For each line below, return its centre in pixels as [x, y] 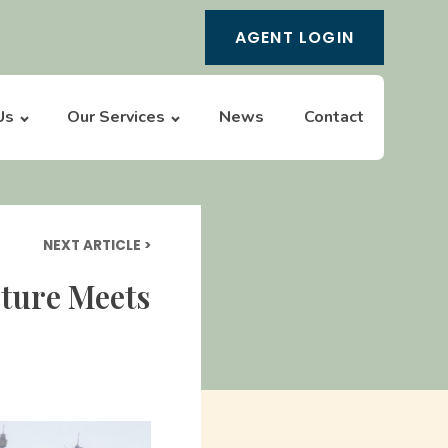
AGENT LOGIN [294, 37]
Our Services [116, 117]
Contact [334, 117]
